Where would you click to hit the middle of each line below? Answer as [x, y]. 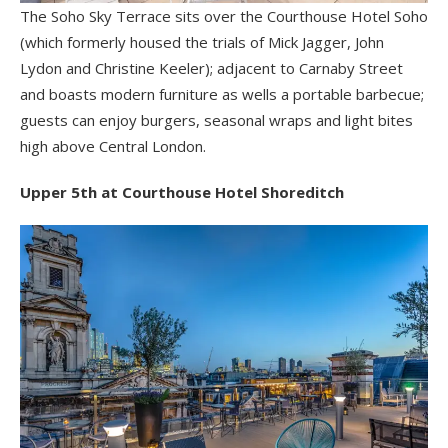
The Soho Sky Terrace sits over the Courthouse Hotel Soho [224, 15]
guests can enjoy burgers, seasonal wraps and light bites [216, 119]
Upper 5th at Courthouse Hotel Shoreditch [182, 191]
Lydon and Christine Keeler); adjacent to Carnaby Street [211, 67]
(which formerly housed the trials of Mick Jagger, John [202, 41]
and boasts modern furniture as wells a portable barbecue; [222, 93]
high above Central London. [113, 145]
